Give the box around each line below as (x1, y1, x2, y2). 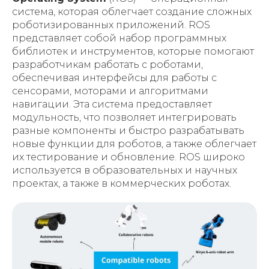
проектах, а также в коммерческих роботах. (12, 178, 231, 190)
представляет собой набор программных (12, 32, 226, 44)
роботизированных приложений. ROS (12, 19, 210, 31)
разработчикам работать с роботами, (12, 59, 203, 71)
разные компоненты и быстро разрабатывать (12, 125, 244, 137)
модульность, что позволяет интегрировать (12, 112, 237, 124)
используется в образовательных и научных (12, 165, 237, 177)
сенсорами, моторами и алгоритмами (12, 85, 208, 97)
